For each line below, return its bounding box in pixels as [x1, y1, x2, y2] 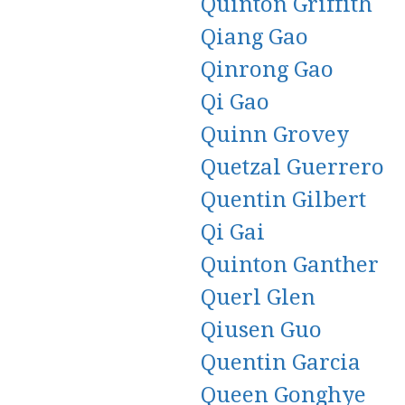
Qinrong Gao [201, 57, 334, 82]
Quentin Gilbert [201, 187, 366, 212]
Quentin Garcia [201, 350, 361, 375]
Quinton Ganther [201, 252, 379, 278]
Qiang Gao [201, 24, 308, 50]
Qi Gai [201, 220, 265, 245]
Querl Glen [201, 285, 316, 310]
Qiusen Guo [201, 317, 322, 343]
